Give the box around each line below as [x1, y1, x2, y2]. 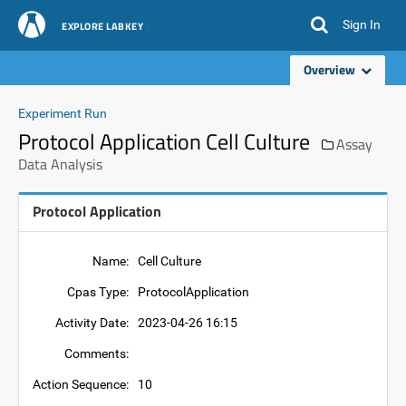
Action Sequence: [33, 377, 129, 391]
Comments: [64, 346, 129, 361]
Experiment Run [18, 106, 107, 121]
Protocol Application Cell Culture [18, 125, 310, 158]
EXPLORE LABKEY [62, 19, 143, 34]
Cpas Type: [67, 285, 129, 299]
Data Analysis [18, 153, 102, 175]
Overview [304, 60, 361, 79]
